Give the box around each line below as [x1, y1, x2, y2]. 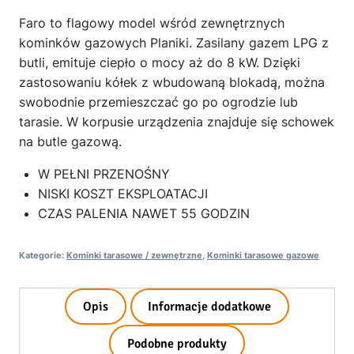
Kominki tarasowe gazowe [207, 249, 319, 261]
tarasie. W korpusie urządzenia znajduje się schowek [19, 113, 334, 130]
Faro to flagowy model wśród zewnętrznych [19, 14, 284, 31]
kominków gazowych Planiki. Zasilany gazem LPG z [19, 34, 329, 51]
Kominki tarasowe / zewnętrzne [66, 249, 202, 261]
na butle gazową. [19, 133, 122, 149]
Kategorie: [19, 249, 66, 261]
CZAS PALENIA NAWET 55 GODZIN [38, 205, 250, 221]
